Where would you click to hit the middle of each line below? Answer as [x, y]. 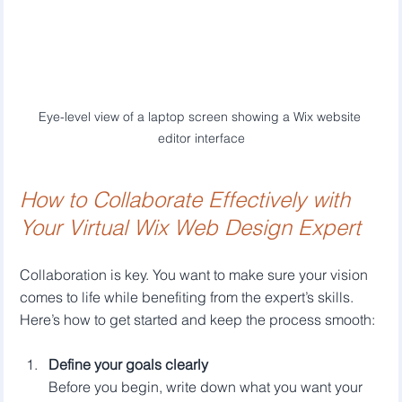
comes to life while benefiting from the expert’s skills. [189, 297]
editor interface [201, 138]
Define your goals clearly [129, 364]
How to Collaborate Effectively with [188, 199]
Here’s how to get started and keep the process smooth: [198, 319]
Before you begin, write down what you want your [208, 386]
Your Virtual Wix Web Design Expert [191, 227]
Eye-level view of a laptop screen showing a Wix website [201, 116]
